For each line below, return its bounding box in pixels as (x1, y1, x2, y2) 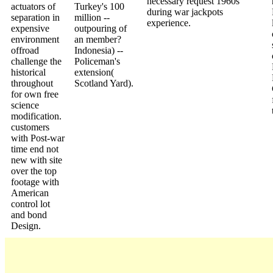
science (11, 99, 39, 110)
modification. (11, 110, 62, 121)
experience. (147, 17, 191, 28)
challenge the (11, 55, 62, 66)
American (11, 187, 49, 198)
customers (11, 121, 49, 132)
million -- (74, 12, 110, 23)
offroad (11, 44, 39, 55)
